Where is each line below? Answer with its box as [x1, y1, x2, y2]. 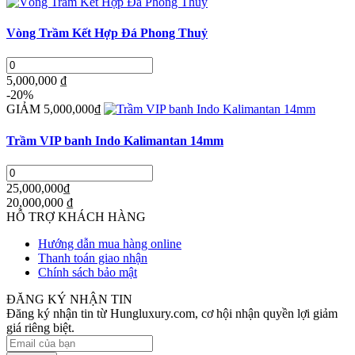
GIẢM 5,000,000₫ [6, 102, 101, 116]
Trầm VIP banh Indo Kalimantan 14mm [6, 133, 223, 147]
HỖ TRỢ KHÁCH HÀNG [6, 209, 146, 223]
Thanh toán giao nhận [38, 250, 147, 265]
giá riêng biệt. [6, 320, 74, 334]
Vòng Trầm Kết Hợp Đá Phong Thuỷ [6, 25, 208, 40]
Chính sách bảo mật [38, 265, 137, 279]
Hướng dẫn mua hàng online [38, 236, 181, 250]
